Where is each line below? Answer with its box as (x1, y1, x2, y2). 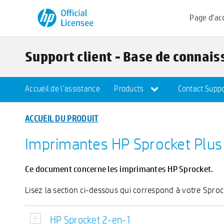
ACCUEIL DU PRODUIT (25, 112, 98, 124)
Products (114, 83, 145, 94)
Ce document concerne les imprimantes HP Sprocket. (25, 163, 213, 174)
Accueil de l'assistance (25, 83, 100, 94)
